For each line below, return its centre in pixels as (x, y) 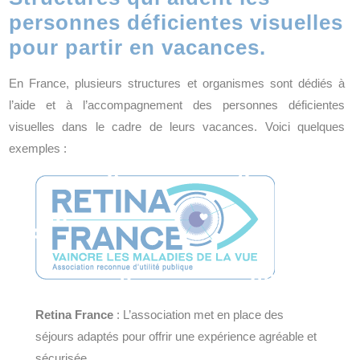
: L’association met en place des (198, 314)
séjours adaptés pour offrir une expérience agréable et (176, 336)
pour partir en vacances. (137, 47)
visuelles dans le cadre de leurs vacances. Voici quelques (177, 126)
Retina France (74, 314)
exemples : (38, 148)
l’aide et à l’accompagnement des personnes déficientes (177, 104)
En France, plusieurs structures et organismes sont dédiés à (177, 83)
